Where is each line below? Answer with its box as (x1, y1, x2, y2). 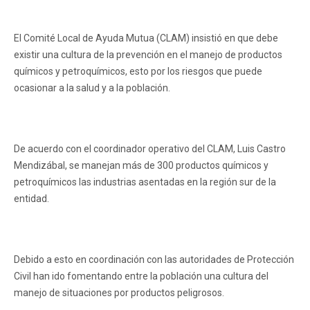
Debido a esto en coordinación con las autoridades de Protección (14, 254, 294, 265)
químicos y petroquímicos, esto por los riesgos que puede (14, 66, 262, 77)
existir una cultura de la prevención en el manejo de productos (14, 49, 282, 60)
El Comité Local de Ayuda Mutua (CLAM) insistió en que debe (14, 33, 278, 44)
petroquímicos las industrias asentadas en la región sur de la (14, 176, 276, 188)
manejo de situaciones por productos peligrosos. (14, 287, 224, 298)
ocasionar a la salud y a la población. (14, 82, 170, 93)
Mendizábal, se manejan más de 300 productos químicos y (14, 160, 268, 171)
